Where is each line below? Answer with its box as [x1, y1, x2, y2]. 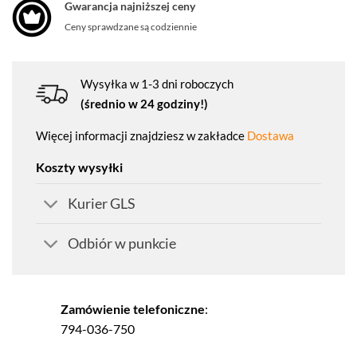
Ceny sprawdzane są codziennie [65, 20, 197, 33]
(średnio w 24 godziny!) [80, 96, 208, 112]
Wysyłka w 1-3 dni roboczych [80, 76, 233, 92]
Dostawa [247, 128, 294, 143]
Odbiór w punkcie [68, 234, 177, 252]
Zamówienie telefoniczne [61, 301, 205, 317]
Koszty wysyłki [36, 159, 123, 175]
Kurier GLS [68, 194, 136, 212]
